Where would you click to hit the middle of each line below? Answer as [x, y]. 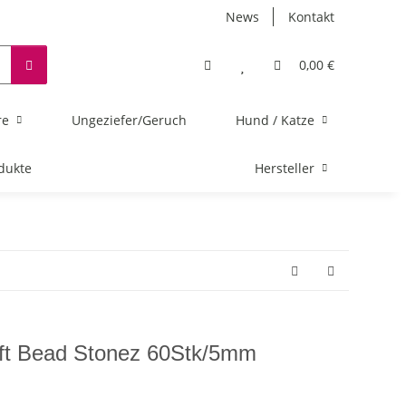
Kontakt [311, 17]
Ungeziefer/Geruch [129, 120]
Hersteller [285, 168]
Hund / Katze [275, 120]
